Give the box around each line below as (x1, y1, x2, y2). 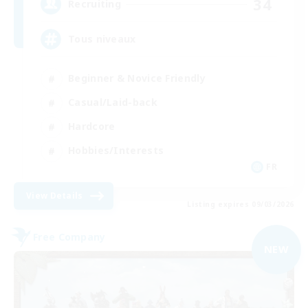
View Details (26, 189, 83, 201)
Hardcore (68, 120, 115, 133)
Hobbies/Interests (68, 144, 164, 157)
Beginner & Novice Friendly (68, 71, 206, 85)
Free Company (33, 230, 106, 244)
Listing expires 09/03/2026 (187, 199, 294, 209)
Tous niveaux (68, 32, 136, 46)
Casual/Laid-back (68, 96, 157, 109)
